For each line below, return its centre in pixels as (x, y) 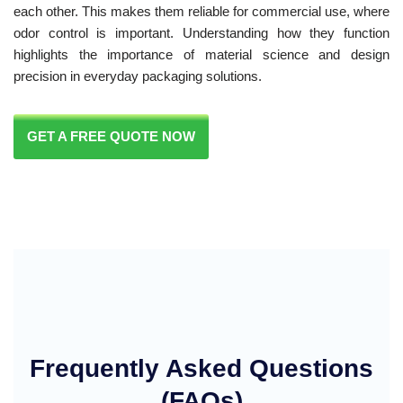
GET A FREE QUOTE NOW (111, 136)
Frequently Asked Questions (201, 368)
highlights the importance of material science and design (201, 54)
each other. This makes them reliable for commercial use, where (201, 11)
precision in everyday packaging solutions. (138, 76)
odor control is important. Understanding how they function (201, 32)
